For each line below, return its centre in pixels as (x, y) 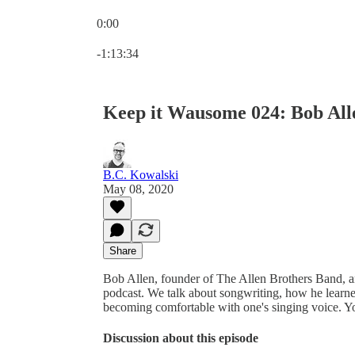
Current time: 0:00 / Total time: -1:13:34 (195, 37)
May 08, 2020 (138, 189)
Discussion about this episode (181, 338)
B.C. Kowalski (141, 174)
